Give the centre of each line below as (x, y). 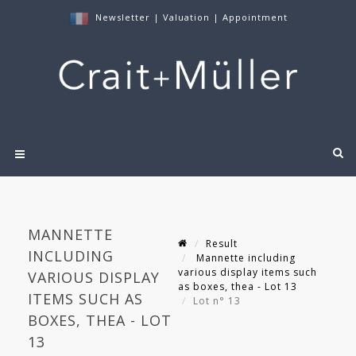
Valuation (186, 17)
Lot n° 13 (219, 301)
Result (222, 244)
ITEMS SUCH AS (85, 299)
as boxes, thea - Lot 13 (238, 287)
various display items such (248, 273)
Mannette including (244, 258)
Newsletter (122, 17)
